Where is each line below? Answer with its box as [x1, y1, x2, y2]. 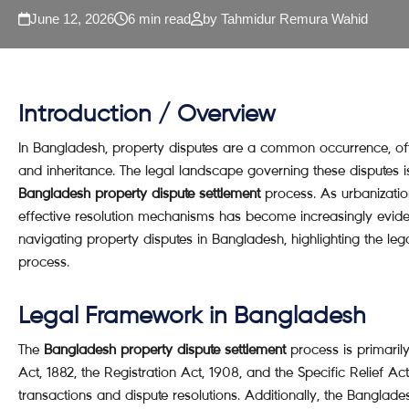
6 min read [128, 11, 191, 26]
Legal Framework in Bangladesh [18, 305, 366, 329]
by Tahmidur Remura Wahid [203, 11, 368, 26]
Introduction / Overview [18, 103, 276, 127]
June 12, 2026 [30, 11, 114, 26]
